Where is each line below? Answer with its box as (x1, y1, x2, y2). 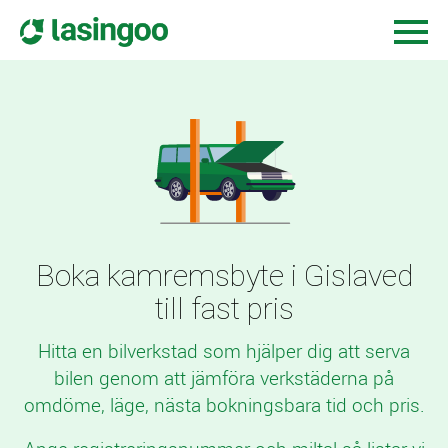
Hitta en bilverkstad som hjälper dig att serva (38, 338, 410, 364)
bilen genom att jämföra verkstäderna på (54, 365, 394, 391)
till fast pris (154, 291, 294, 326)
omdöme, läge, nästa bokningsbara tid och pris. (23, 392, 425, 418)
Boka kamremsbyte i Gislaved (35, 258, 413, 293)
